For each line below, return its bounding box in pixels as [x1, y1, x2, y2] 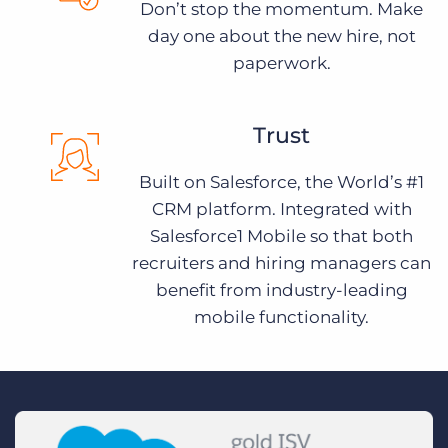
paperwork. [232, 53, 331, 73]
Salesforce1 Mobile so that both [150, 226, 413, 246]
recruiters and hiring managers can [132, 253, 431, 273]
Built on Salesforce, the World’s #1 [139, 172, 424, 192]
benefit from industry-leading [155, 280, 408, 300]
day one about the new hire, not [147, 26, 416, 46]
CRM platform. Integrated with [151, 199, 412, 219]
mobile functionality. [194, 307, 369, 327]
